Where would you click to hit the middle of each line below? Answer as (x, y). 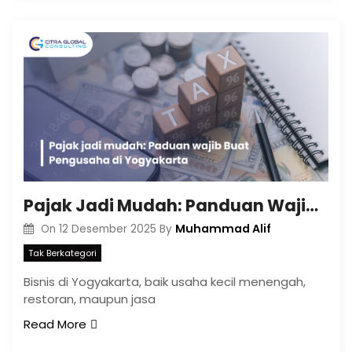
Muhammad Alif (223, 229)
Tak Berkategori (62, 253)
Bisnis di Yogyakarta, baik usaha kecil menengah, (165, 281)
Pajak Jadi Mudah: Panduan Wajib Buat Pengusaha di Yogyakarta (312, 205)
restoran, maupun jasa (90, 299)
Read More (55, 324)
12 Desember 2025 (107, 229)
